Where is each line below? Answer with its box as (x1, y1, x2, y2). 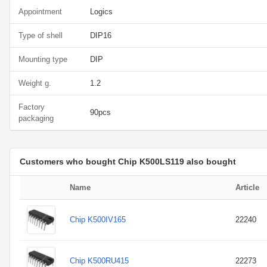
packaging (18, 114, 54, 123)
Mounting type (18, 55, 67, 64)
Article (235, 183, 259, 192)
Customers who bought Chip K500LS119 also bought (20, 157, 236, 166)
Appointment (18, 7, 62, 16)
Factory (18, 103, 45, 111)
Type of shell (18, 31, 63, 40)
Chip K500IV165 (70, 215, 126, 224)
